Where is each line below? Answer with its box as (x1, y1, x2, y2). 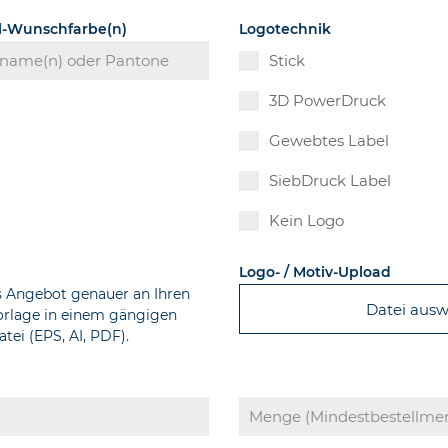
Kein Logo (269, 211, 345, 231)
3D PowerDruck (269, 91, 387, 111)
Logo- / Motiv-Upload (239, 263, 391, 282)
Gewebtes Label (269, 131, 390, 151)
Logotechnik (239, 20, 332, 39)
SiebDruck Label (269, 171, 392, 191)
